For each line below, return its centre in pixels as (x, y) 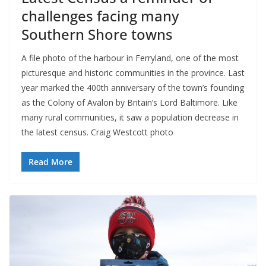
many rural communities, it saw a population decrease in (130, 117)
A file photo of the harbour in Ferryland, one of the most (130, 58)
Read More (50, 161)
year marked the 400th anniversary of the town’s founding (133, 87)
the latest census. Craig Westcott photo (97, 132)
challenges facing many (100, 15)
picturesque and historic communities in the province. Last (133, 72)
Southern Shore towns (97, 34)
